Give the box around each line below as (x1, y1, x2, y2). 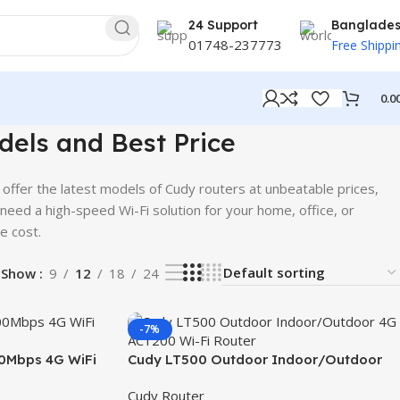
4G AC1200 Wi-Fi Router (127, 370, 287, 387)
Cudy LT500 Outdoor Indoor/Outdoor (127, 351, 382, 368)
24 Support (188, 16, 258, 33)
